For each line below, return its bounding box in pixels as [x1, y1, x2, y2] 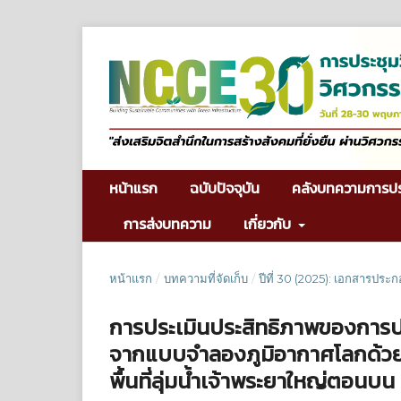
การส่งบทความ [124, 212, 211, 235]
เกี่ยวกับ [243, 212, 294, 235]
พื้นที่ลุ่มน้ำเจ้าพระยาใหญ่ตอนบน [109, 364, 395, 397]
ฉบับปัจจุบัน [190, 176, 260, 199]
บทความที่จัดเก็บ [163, 270, 248, 286]
